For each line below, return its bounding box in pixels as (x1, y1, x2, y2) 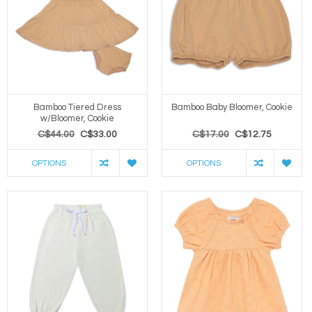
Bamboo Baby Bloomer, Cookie (171, 102, 292, 113)
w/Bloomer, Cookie (40, 114, 114, 124)
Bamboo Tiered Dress (33, 102, 121, 113)
